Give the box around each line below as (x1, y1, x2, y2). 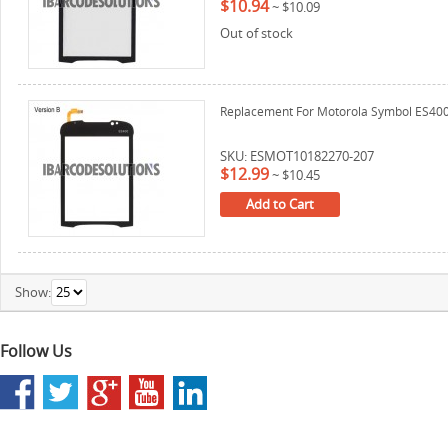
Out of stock (220, 24, 293, 42)
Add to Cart (246, 195, 314, 213)
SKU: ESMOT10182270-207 (220, 147, 374, 165)
